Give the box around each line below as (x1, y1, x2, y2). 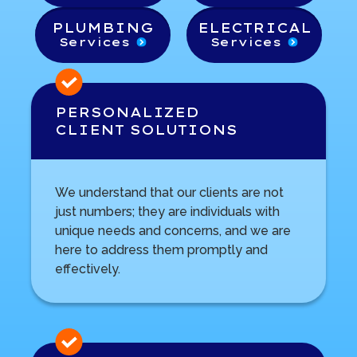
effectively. (54, 261, 120, 277)
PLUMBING (52, 19, 154, 36)
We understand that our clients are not (54, 184, 284, 200)
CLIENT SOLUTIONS (54, 121, 237, 138)
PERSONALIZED (54, 104, 199, 120)
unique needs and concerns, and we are (54, 222, 291, 238)
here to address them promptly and (54, 241, 268, 257)
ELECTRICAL (197, 19, 312, 36)
